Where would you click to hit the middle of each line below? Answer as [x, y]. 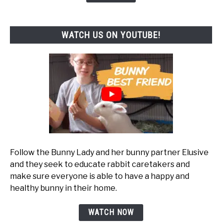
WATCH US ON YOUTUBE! [111, 35]
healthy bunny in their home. [63, 188]
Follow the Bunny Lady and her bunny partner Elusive [109, 153]
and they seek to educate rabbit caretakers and [100, 165]
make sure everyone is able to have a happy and [100, 176]
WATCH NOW [111, 213]
